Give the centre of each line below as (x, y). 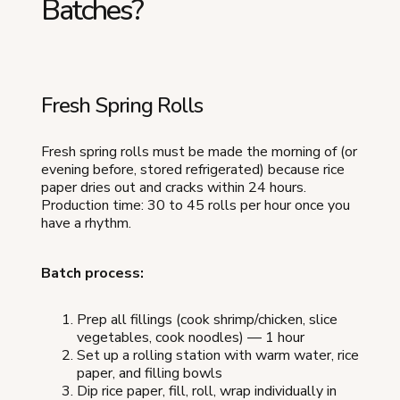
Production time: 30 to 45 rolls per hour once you (196, 205)
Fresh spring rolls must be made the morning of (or (199, 151)
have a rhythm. (86, 223)
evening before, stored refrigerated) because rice (193, 169)
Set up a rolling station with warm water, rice (218, 355)
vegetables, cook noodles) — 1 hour (191, 337)
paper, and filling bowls (150, 373)
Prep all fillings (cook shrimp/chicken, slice (207, 319)
